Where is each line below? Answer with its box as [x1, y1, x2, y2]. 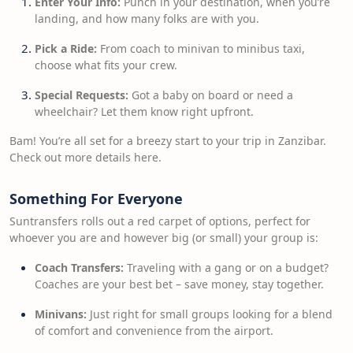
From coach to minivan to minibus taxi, [97, 41, 305, 56]
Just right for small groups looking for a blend [87, 307, 333, 321]
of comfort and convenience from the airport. [35, 323, 273, 338]
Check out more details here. [9, 150, 162, 165]
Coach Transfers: [35, 260, 124, 275]
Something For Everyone [9, 189, 183, 208]
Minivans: [35, 307, 87, 321]
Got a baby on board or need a [128, 87, 293, 102]
